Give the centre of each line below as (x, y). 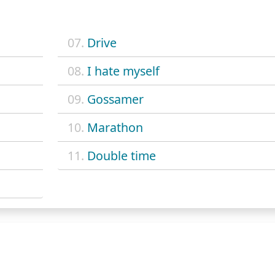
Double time (121, 155)
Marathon (115, 127)
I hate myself (123, 71)
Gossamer (115, 99)
